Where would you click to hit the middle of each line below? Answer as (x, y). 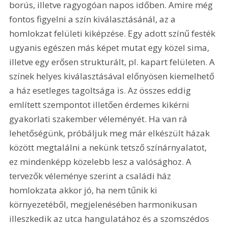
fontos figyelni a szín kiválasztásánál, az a (94, 19)
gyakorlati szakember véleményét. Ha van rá (99, 119)
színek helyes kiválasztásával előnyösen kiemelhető (113, 76)
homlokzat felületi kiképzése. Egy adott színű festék (113, 33)
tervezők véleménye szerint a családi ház (91, 176)
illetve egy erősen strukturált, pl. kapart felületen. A (113, 62)
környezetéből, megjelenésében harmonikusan (104, 204)
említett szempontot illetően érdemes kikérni (101, 104)
